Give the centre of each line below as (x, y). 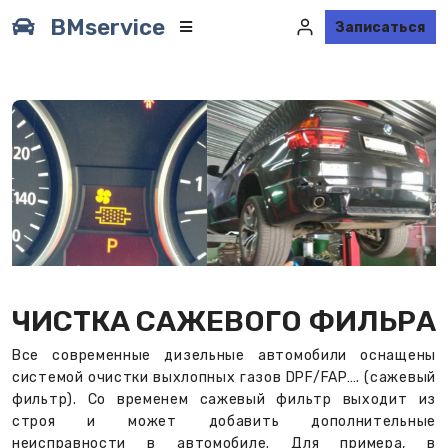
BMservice (107, 27)
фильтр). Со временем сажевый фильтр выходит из (224, 400)
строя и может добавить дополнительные (224, 422)
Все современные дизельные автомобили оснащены (224, 356)
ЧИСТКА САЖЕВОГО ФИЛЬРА (224, 321)
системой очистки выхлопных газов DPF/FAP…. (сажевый (224, 378)
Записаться (380, 27)
